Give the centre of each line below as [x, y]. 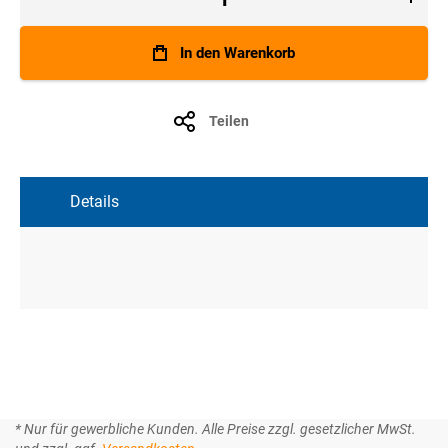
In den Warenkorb [237, 53]
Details [94, 202]
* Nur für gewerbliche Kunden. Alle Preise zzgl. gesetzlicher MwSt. [215, 429]
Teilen [228, 121]
